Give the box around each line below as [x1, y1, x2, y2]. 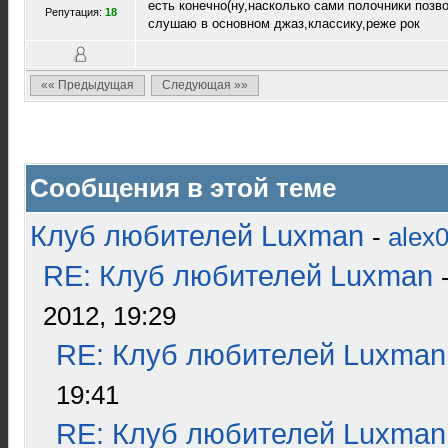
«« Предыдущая [41, 78, 134, 92]
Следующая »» [162, 78, 248, 92]
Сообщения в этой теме [30, 173, 336, 203]
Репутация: [44, 6, 105, 18]
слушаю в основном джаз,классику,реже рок [148, 16, 420, 32]
